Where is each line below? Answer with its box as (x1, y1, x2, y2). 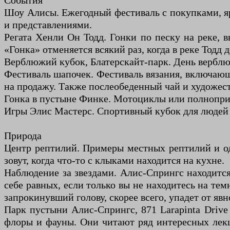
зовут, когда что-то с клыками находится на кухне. (4, 155, 224, 166)
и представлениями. (4, 19, 92, 31)
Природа (4, 130, 42, 142)
